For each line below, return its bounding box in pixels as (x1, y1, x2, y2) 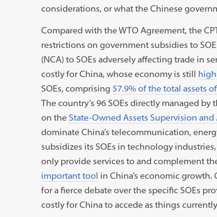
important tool (41, 170, 98, 181)
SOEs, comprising (41, 82, 110, 94)
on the (41, 111, 69, 123)
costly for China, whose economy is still (41, 68, 198, 79)
